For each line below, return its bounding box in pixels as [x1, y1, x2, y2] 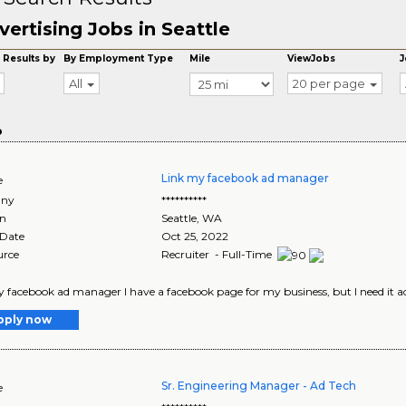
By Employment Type [63, 53, 174, 64]
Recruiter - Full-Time [161, 247, 275, 261]
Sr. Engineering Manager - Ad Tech [161, 378, 357, 392]
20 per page [293, 76, 366, 91]
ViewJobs [287, 53, 336, 64]
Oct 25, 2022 [161, 229, 229, 243]
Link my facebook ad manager [161, 171, 330, 185]
